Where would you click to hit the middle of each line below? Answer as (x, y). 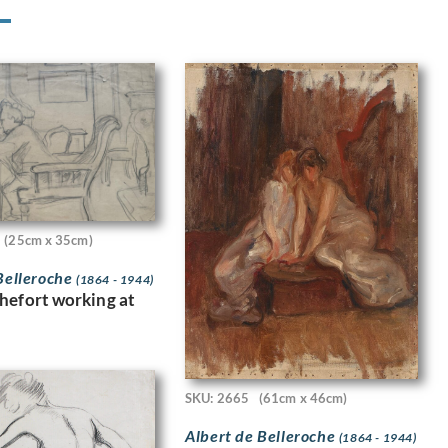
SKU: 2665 (217, 398)
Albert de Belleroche (262, 435)
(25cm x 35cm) (48, 240)
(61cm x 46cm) (303, 398)
